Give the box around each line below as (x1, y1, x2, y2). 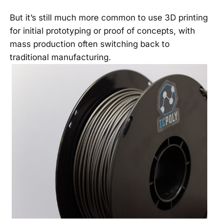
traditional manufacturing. (10, 52, 111, 63)
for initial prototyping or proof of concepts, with (10, 26, 195, 36)
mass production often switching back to (10, 39, 170, 49)
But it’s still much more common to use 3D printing (10, 13, 208, 23)
